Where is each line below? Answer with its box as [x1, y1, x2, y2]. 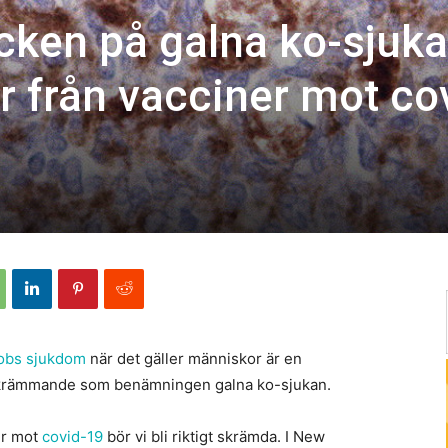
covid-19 [42, 426, 103, 446]
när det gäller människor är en [86, 348, 302, 368]
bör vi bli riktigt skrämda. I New [103, 426, 325, 446]
